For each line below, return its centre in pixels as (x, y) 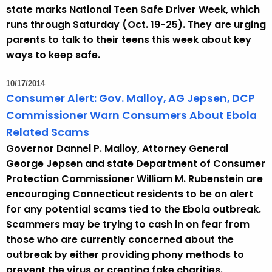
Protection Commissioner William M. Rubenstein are (134, 179)
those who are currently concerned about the (120, 240)
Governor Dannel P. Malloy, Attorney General (117, 149)
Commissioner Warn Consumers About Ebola (131, 116)
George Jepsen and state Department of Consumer (136, 164)
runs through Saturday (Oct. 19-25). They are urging (136, 25)
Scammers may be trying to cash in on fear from (128, 225)
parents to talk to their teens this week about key (129, 40)
